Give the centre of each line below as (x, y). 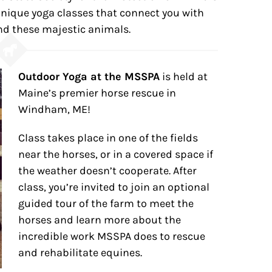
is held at (184, 76)
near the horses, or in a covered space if (116, 154)
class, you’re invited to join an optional (114, 187)
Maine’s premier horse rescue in (97, 93)
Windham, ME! (55, 109)
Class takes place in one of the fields (108, 138)
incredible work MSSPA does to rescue (112, 236)
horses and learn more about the (100, 220)
